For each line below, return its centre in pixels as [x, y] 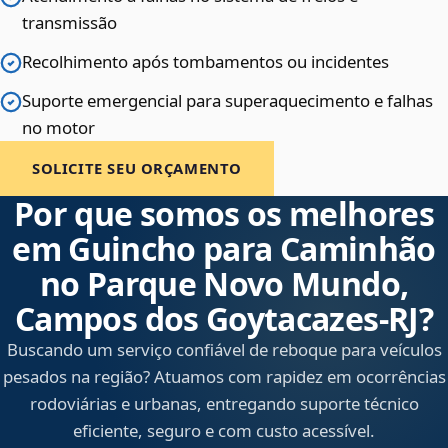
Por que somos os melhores [224, 214]
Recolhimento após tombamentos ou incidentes [205, 62]
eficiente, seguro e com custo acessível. [224, 431]
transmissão [69, 23]
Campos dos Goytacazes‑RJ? [224, 319]
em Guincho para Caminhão [224, 249]
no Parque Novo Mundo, [224, 284]
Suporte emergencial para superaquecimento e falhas [227, 101]
